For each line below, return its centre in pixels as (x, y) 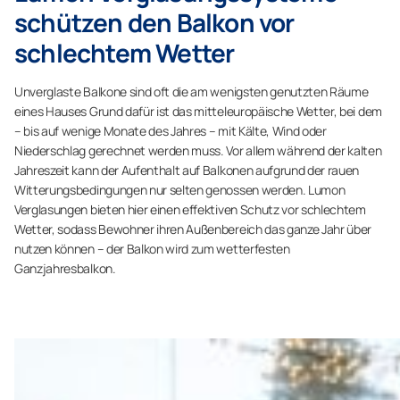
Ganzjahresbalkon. (65, 268)
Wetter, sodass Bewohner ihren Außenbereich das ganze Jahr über (193, 229)
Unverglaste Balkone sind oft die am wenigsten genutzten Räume (192, 92)
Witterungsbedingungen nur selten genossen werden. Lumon (180, 190)
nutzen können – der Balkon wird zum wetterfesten (152, 249)
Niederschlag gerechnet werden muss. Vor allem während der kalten (198, 150)
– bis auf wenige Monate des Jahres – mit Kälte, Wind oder (171, 131)
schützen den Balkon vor (154, 22)
